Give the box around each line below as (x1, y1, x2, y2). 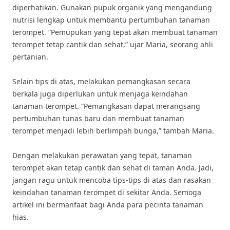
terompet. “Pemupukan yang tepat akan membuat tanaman (12, 27, 218, 37)
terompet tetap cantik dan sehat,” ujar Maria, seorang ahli (12, 40, 213, 49)
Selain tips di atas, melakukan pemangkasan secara (12, 76, 190, 86)
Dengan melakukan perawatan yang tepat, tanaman (12, 150, 192, 160)
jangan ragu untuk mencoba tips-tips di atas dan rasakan (12, 175, 211, 185)
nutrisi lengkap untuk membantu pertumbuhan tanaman (12, 15, 210, 25)
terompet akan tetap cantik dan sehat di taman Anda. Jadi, (12, 163, 214, 172)
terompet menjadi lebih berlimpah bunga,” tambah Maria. (12, 126, 214, 136)
